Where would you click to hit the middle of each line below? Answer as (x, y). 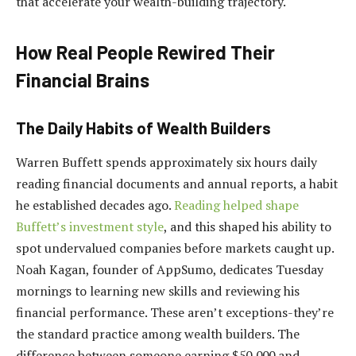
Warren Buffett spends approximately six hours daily (166, 163)
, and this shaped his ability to (248, 227)
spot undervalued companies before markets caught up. (175, 248)
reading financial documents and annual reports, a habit (177, 184)
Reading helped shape (236, 205)
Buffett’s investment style (90, 227)
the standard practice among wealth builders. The (158, 334)
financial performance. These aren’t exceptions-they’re (175, 313)
